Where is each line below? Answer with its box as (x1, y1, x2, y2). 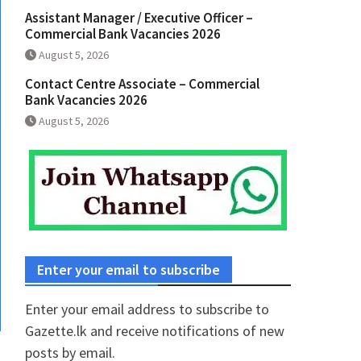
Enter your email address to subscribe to (25, 300, 269, 319)
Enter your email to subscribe (37, 260, 220, 280)
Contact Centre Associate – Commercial (25, 75, 259, 93)
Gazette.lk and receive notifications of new (25, 322, 284, 341)
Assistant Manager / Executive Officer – (25, 9, 253, 27)
